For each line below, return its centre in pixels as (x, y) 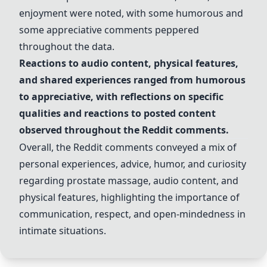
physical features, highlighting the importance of (129, 197)
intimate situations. (63, 231)
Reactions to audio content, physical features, (129, 63)
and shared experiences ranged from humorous (132, 80)
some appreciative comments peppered (109, 30)
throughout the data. (67, 46)
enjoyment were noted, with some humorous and (131, 13)
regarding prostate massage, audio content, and (129, 181)
